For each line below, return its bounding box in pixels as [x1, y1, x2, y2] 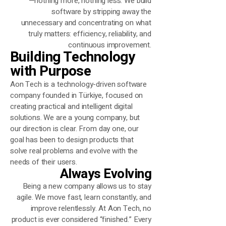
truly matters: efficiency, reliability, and [28, 28, 151, 39]
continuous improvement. [68, 39, 151, 50]
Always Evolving [60, 164, 151, 184]
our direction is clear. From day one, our [10, 123, 139, 134]
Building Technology [10, 47, 135, 68]
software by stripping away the [51, 6, 151, 17]
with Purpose [10, 61, 91, 82]
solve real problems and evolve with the [10, 145, 138, 156]
